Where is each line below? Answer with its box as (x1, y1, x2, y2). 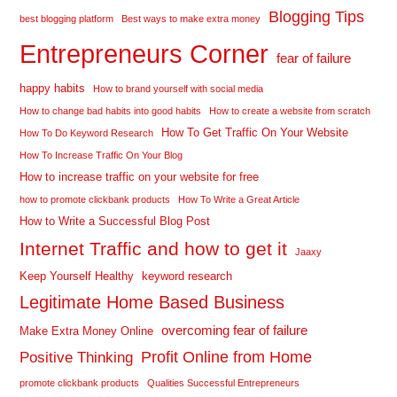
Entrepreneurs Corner (19, 38, 269, 68)
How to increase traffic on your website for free (19, 169, 260, 183)
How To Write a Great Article (178, 193, 300, 205)
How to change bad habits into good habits (19, 105, 202, 116)
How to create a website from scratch (209, 105, 371, 116)
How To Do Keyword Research (19, 127, 154, 138)
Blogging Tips (269, 6, 365, 26)
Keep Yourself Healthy (19, 269, 135, 283)
